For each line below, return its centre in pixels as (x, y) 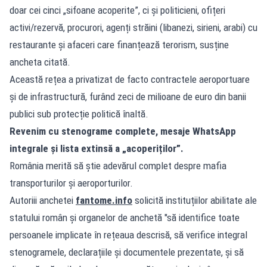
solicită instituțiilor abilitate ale (195, 200)
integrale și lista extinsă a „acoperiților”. (97, 148)
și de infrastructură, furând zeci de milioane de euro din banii (128, 96)
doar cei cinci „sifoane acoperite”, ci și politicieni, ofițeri (117, 10)
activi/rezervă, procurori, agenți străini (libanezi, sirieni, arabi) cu (133, 27)
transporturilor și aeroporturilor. (71, 183)
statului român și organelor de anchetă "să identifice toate (125, 217)
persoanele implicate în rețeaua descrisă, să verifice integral (128, 235)
